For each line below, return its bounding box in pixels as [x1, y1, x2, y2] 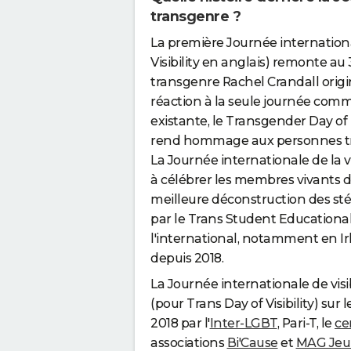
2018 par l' [150, 315, 210, 331]
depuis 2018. [150, 250, 223, 266]
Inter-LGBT [209, 315, 277, 331]
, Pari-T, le [277, 315, 335, 331]
